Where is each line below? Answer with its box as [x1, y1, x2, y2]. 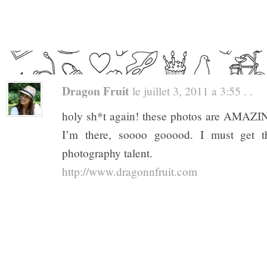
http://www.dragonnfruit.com [62, 163, 197, 179]
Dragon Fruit [62, 82, 129, 100]
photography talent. [62, 145, 153, 160]
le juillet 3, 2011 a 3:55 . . [129, 82, 253, 98]
